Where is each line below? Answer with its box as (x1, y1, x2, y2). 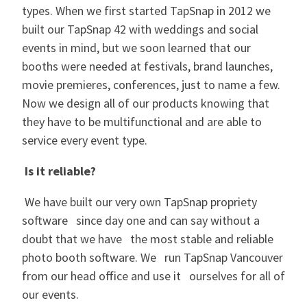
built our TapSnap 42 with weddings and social (22, 21, 258, 38)
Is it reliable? (22, 163, 96, 180)
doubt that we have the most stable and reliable (22, 231, 273, 247)
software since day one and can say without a (22, 212, 260, 229)
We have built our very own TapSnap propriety (22, 194, 257, 210)
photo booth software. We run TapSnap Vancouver (22, 249, 283, 266)
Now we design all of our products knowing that (22, 95, 269, 112)
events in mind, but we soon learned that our (22, 40, 251, 56)
